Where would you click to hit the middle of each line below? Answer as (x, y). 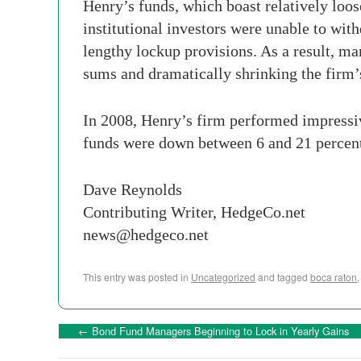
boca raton (334, 277)
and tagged (283, 277)
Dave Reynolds (133, 189)
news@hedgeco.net (146, 234)
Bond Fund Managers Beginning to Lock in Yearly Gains (219, 331)
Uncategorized (223, 277)
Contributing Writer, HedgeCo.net (194, 212)
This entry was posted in (137, 277)
